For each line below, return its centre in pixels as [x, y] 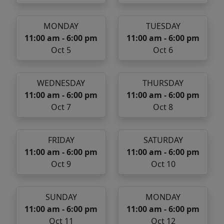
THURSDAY [163, 83]
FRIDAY [61, 140]
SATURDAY [163, 140]
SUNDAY [61, 197]
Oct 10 [163, 164]
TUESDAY [163, 26]
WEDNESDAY [61, 83]
